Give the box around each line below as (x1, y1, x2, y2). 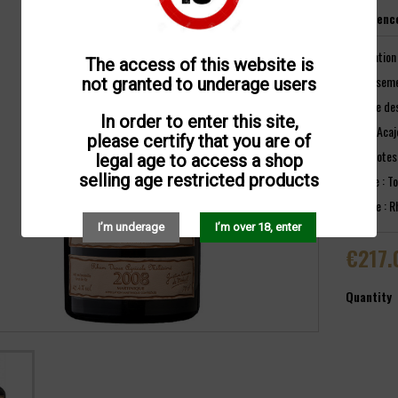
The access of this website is (84, 53, 314, 76)
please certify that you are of (87, 130, 311, 152)
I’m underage (97, 219, 164, 234)
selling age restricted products (79, 169, 319, 191)
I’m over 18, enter (214, 219, 301, 234)
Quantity (346, 287, 392, 306)
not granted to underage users (82, 73, 316, 95)
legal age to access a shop (95, 149, 303, 171)
